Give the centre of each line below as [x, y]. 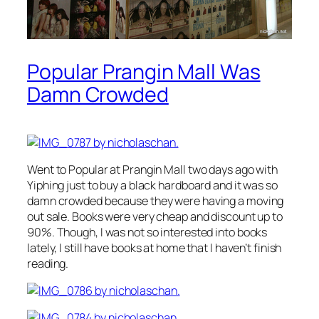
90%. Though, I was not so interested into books [147, 232]
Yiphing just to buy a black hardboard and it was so [152, 185]
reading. [48, 263]
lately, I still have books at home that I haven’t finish [155, 247]
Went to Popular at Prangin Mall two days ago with [153, 169]
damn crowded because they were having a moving [156, 200]
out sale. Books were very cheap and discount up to [155, 216]
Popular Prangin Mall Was [144, 71]
